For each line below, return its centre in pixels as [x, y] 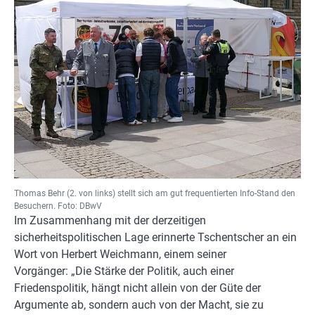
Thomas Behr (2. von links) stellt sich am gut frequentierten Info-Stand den [155, 194]
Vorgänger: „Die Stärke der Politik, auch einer [124, 271]
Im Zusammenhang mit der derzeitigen [110, 221]
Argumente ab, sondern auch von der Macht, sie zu [139, 305]
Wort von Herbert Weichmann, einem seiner [120, 255]
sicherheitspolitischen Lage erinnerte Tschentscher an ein [155, 238]
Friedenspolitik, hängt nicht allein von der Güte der [137, 288]
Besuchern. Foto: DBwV [58, 206]
